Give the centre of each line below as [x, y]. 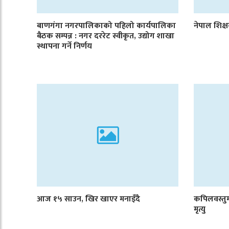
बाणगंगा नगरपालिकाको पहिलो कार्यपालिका [106, 26]
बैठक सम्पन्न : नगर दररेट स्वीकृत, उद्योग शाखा [106, 36]
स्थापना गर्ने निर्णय [64, 47]
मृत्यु [200, 210]
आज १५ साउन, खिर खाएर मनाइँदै [88, 199]
